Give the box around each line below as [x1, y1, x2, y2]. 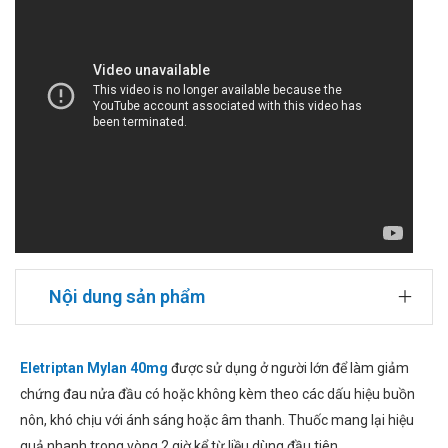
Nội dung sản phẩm [49, 286, 205, 308]
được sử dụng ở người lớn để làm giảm [168, 360, 409, 377]
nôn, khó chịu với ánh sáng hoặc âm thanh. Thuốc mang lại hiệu [20, 412, 414, 429]
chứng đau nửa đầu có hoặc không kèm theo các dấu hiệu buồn [20, 386, 415, 403]
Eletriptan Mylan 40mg [20, 360, 168, 377]
